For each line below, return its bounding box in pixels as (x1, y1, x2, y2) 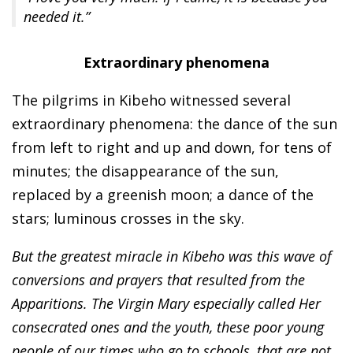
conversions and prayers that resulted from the (12, 270, 305, 290)
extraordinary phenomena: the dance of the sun (12, 114, 337, 134)
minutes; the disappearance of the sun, (12, 162, 279, 181)
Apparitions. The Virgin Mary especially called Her (12, 294, 321, 314)
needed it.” (24, 7, 90, 27)
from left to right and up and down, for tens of (12, 138, 332, 158)
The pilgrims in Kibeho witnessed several (12, 91, 291, 110)
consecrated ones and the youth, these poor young (12, 318, 324, 337)
